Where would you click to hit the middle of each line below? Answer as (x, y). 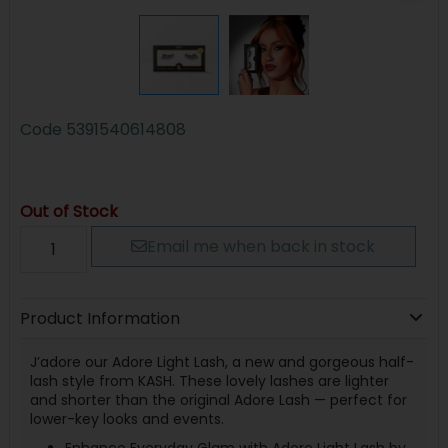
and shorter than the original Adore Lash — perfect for (218, 399)
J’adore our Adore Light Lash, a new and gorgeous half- (221, 361)
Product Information (99, 318)
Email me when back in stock (261, 246)
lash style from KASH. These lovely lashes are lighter (209, 380)
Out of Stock (68, 211)
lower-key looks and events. (126, 418)
